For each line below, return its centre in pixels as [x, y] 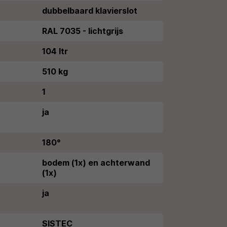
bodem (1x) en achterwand [96, 163]
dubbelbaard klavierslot [90, 11]
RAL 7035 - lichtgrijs [83, 31]
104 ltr [55, 51]
